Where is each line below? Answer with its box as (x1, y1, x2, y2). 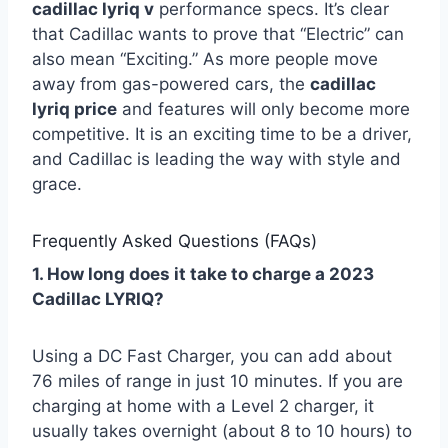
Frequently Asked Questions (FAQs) (32, 230, 317, 251)
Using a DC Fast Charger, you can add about (32, 346, 392, 367)
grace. (32, 173, 82, 194)
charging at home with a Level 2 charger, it (32, 396, 374, 417)
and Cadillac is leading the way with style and (32, 148, 401, 169)
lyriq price (32, 98, 117, 119)
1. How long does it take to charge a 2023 (32, 264, 374, 285)
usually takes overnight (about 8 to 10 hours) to (32, 421, 412, 442)
